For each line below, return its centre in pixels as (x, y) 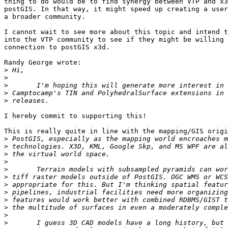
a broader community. (45, 17)
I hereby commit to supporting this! (75, 116)
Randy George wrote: (43, 63)
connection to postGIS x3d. (57, 47)
